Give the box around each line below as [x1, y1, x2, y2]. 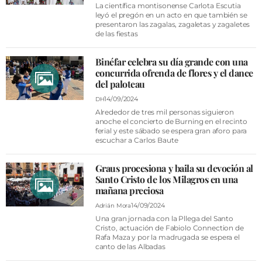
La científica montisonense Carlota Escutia [95, 1, 241, 10]
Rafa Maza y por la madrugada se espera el [95, 233, 240, 242]
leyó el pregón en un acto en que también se [95, 11, 247, 19]
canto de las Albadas [95, 242, 166, 251]
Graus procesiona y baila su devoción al [95, 162, 253, 174]
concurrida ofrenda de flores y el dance [95, 67, 253, 79]
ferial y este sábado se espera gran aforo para [95, 126, 247, 135]
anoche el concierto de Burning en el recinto [95, 117, 247, 126]
